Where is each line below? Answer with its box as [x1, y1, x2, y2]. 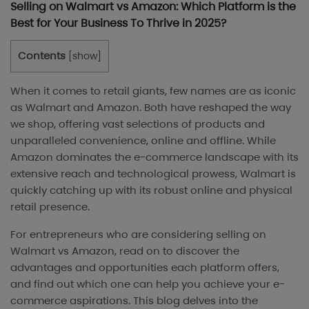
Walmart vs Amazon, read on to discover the [10, 243, 239, 259]
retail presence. [10, 199, 90, 215]
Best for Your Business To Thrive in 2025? [10, 15, 226, 32]
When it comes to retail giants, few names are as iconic [10, 83, 296, 99]
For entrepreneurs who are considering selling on [10, 227, 266, 242]
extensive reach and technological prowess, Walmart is [10, 166, 296, 181]
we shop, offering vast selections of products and [10, 117, 265, 132]
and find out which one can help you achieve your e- [10, 277, 285, 292]
